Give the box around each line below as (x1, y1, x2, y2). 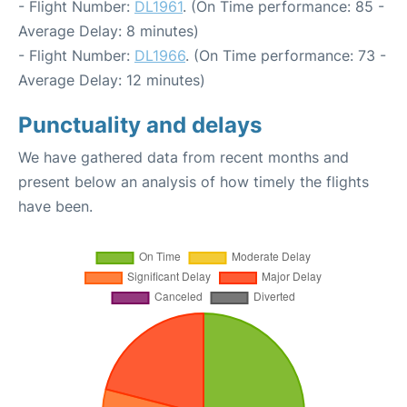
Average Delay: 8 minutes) (18, 22, 199, 40)
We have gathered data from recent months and (18, 148, 349, 166)
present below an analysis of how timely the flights (18, 173, 369, 191)
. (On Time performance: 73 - (185, 46, 386, 65)
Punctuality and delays (18, 112, 262, 138)
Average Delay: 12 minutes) (18, 71, 205, 89)
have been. (18, 197, 93, 215)
